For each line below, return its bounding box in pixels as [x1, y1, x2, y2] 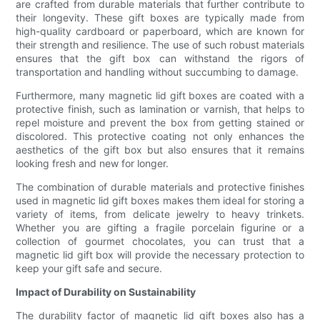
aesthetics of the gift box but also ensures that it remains [16, 144, 304, 156]
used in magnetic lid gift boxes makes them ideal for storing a [16, 194, 304, 207]
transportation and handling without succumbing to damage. [16, 66, 299, 79]
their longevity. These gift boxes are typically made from [16, 11, 304, 24]
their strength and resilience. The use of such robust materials [16, 39, 304, 51]
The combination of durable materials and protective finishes [16, 181, 304, 194]
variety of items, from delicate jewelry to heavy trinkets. [16, 208, 304, 221]
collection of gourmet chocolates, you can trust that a [16, 235, 304, 248]
